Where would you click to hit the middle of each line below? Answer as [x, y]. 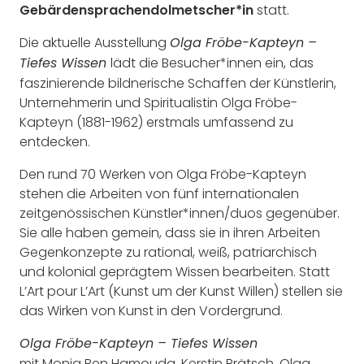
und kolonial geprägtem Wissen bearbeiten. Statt [175, 272]
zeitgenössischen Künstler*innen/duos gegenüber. [180, 214]
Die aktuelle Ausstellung [95, 43]
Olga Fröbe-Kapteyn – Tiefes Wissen [139, 345]
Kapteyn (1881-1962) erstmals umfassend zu [156, 123]
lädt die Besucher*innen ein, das [212, 63]
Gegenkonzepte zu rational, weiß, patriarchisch [168, 253]
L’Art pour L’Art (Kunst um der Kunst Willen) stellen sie [181, 292]
